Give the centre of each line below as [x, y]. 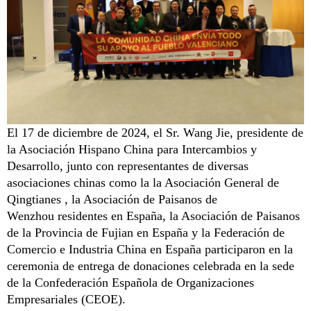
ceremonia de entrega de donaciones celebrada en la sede [151, 266]
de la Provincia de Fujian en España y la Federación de [146, 232]
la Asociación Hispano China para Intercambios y [132, 149]
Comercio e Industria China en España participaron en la [150, 249]
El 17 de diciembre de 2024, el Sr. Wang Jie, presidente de [155, 132]
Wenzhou [31, 216]
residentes [84, 216]
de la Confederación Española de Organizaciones [131, 282]
